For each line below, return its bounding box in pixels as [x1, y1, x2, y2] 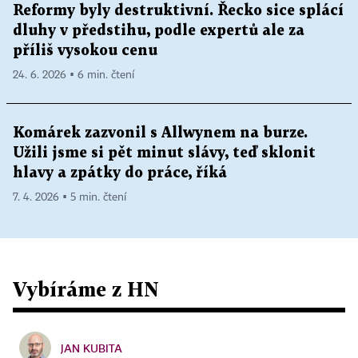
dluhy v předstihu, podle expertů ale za [13, 24, 304, 38]
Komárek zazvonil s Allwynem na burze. [13, 126, 308, 141]
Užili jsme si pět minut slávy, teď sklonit [13, 146, 316, 161]
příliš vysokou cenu [13, 44, 157, 58]
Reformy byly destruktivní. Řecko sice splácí [13, 4, 344, 18]
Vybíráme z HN [13, 277, 159, 301]
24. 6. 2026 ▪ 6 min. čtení [13, 70, 134, 82]
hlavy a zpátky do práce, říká [13, 166, 227, 181]
